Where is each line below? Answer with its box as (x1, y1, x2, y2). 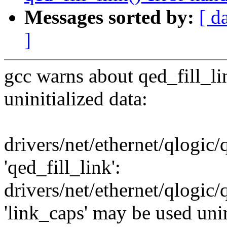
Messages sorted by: (24, 6, 199, 28)
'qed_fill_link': (4, 156, 121, 178)
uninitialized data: (4, 88, 147, 110)
